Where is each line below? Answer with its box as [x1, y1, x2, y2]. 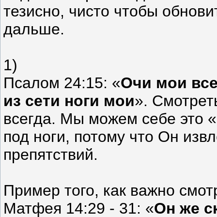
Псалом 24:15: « [3, 74, 121, 92]
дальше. [3, 20, 64, 38]
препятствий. [3, 145, 98, 163]
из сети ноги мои [3, 92, 135, 109]
